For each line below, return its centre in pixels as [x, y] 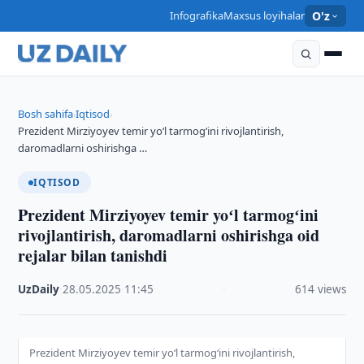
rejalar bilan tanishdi [93, 256]
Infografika [196, 15]
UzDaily [39, 289]
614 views [320, 289]
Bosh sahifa [46, 114]
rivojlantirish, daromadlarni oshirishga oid [169, 235]
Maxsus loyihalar [264, 15]
